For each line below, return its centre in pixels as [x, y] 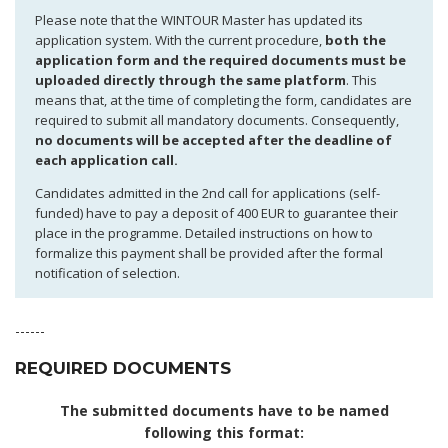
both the [355, 39]
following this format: [224, 432]
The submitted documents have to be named [224, 410]
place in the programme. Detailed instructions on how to [204, 232]
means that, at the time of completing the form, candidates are [223, 99]
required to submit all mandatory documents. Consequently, [217, 119]
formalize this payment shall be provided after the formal [209, 252]
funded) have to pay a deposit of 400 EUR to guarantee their [216, 212]
